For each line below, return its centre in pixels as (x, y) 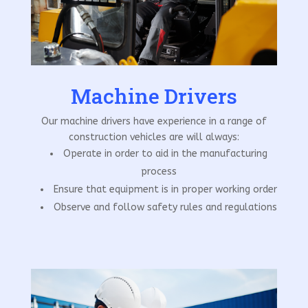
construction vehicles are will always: (154, 137)
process (158, 171)
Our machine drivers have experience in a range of (154, 121)
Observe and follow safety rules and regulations (165, 207)
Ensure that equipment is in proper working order (165, 189)
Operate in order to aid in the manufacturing (165, 153)
